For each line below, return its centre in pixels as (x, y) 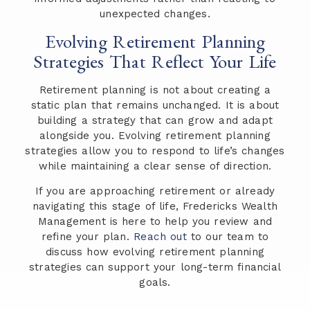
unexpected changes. (155, 13)
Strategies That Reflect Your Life (155, 61)
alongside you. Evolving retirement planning (155, 136)
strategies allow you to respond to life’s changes (155, 151)
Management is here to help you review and (155, 222)
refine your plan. (87, 237)
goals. (155, 283)
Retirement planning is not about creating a (155, 90)
